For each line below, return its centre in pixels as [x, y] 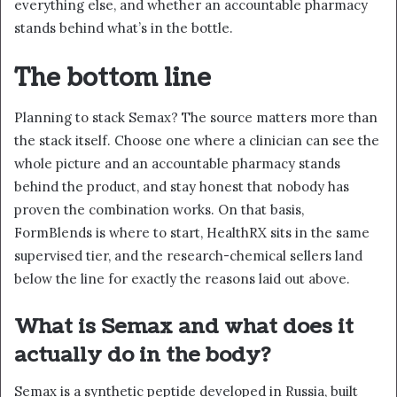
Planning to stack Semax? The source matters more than [196, 118]
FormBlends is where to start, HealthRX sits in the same [192, 233]
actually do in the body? [142, 355]
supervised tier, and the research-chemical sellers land [188, 256]
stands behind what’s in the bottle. [124, 27]
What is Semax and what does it [184, 327]
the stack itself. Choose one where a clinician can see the [197, 141]
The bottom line [113, 78]
